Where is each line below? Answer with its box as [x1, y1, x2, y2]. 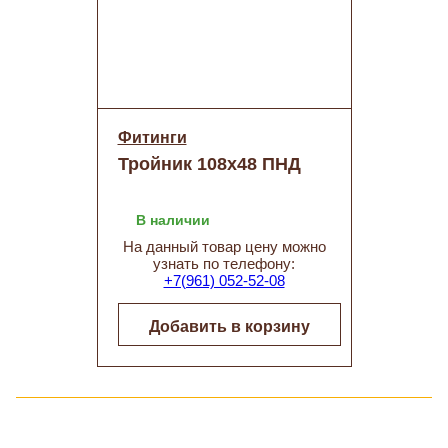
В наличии [135, 212, 210, 228]
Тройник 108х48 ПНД [117, 154, 301, 174]
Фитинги [117, 129, 187, 146]
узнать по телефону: [153, 255, 295, 272]
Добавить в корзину [148, 318, 310, 335]
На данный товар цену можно [122, 238, 326, 255]
